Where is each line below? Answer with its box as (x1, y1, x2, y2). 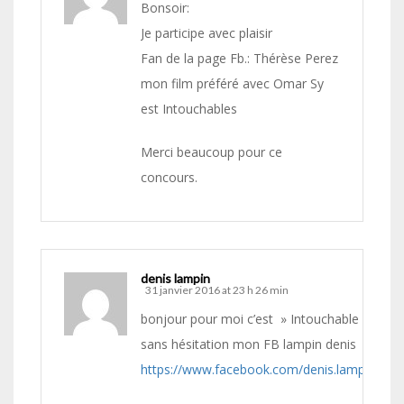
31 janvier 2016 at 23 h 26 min (145, 283, 289, 298)
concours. (141, 169, 197, 187)
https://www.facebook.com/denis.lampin (141, 361, 375, 379)
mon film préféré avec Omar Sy (141, 75, 324, 93)
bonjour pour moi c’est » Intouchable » (141, 310, 372, 328)
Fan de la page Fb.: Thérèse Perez (141, 50, 338, 68)
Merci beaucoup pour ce (141, 143, 282, 161)
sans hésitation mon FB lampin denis (141, 335, 356, 353)
